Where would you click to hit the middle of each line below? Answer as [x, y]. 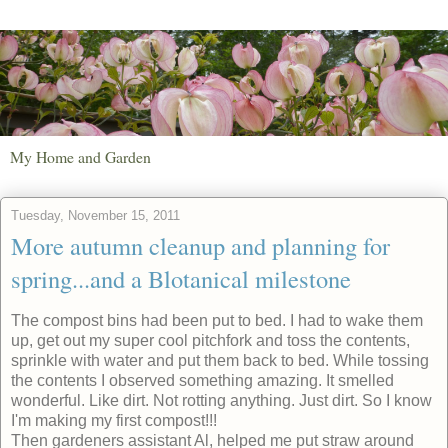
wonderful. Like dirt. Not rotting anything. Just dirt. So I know [221, 400]
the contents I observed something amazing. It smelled [202, 380]
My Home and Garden [80, 156]
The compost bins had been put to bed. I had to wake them [217, 320]
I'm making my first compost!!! [114, 420]
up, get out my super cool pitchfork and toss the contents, [210, 340]
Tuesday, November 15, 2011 [95, 215]
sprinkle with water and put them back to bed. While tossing [220, 360]
